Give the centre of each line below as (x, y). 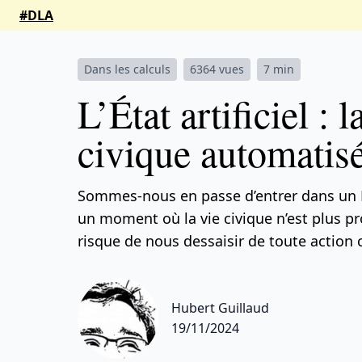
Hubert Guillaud (220, 308)
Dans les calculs (127, 69)
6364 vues (217, 69)
